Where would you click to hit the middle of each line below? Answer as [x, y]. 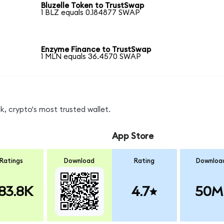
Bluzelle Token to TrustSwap [93, 6]
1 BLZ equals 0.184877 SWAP [91, 13]
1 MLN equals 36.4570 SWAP [91, 56]
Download [79, 161]
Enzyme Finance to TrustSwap [96, 49]
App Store [132, 136]
